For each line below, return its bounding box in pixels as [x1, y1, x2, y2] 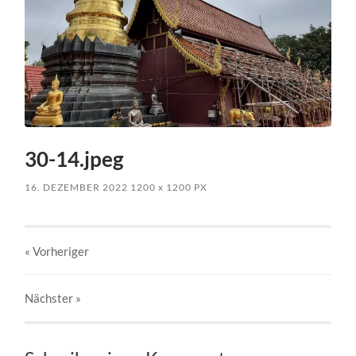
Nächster [25, 290, 76, 305]
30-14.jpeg [25, 145, 124, 172]
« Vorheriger [25, 243, 90, 258]
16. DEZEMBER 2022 [25, 180, 129, 193]
